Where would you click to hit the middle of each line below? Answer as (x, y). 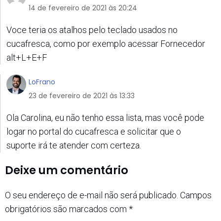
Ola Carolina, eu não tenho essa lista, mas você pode (105, 117)
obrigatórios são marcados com (67, 209)
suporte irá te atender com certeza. (74, 145)
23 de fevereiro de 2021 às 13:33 (82, 95)
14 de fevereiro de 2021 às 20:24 (83, 8)
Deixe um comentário (67, 170)
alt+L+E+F (27, 57)
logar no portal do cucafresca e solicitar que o (94, 131)
